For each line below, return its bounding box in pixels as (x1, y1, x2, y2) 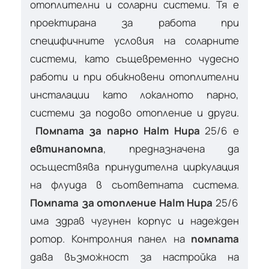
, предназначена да (103, 141, 239, 156)
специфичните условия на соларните (30, 33, 239, 47)
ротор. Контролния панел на (30, 231, 185, 246)
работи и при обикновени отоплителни (30, 69, 239, 83)
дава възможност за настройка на (30, 249, 239, 264)
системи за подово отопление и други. (30, 105, 239, 119)
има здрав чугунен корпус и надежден (30, 213, 239, 228)
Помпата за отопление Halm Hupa (30, 195, 216, 210)
